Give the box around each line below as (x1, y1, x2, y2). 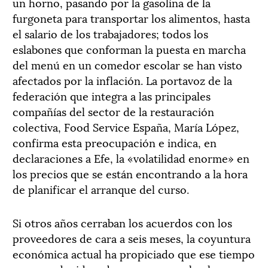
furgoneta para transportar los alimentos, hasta (13, 9, 250, 26)
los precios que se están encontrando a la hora (13, 165, 248, 181)
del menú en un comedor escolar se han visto (13, 56, 242, 72)
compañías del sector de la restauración (13, 102, 214, 119)
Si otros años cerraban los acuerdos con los (13, 214, 232, 230)
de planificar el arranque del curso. (13, 180, 189, 197)
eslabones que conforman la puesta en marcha (13, 40, 246, 57)
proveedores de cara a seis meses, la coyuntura (13, 229, 251, 246)
